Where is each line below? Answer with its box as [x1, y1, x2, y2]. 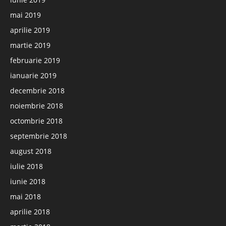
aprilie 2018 [10, 207, 50, 216]
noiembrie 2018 [10, 101, 63, 110]
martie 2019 [10, 40, 50, 50]
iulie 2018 [10, 161, 43, 171]
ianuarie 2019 [10, 71, 56, 80]
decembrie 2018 [10, 86, 65, 95]
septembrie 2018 [10, 131, 67, 141]
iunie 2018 [10, 177, 45, 186]
